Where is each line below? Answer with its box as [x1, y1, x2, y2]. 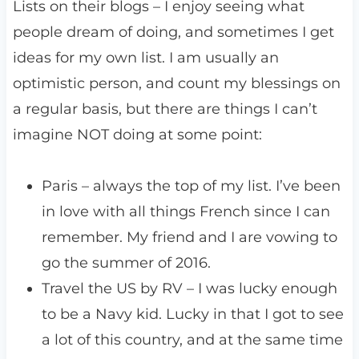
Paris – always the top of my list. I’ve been [41, 177, 341, 196]
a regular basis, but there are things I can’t [12, 100, 317, 119]
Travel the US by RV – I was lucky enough [41, 280, 337, 298]
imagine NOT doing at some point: [12, 126, 262, 144]
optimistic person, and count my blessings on [12, 75, 341, 93]
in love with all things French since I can [41, 203, 330, 221]
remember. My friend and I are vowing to [41, 228, 337, 247]
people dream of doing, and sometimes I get [12, 23, 334, 42]
